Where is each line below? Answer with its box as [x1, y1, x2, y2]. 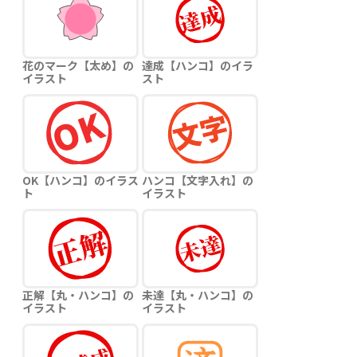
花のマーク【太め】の [22, 57, 134, 73]
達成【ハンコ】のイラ [142, 57, 253, 73]
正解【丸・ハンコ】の [22, 287, 134, 303]
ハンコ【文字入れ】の [142, 172, 253, 188]
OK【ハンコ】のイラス [22, 172, 139, 188]
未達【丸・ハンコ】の [142, 287, 253, 303]
